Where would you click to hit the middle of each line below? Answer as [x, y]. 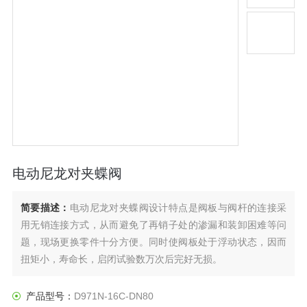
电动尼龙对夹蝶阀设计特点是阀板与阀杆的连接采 [178, 207]
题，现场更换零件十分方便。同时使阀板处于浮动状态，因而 [153, 242]
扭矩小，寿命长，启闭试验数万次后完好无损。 [121, 259]
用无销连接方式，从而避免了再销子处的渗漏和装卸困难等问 [153, 224]
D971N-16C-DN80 [113, 296]
